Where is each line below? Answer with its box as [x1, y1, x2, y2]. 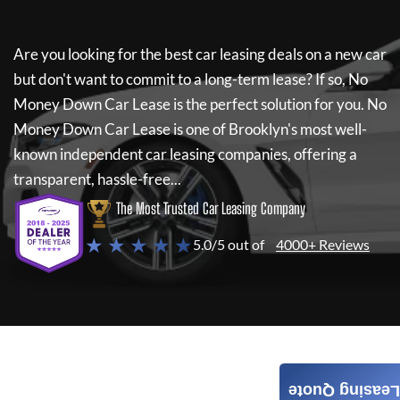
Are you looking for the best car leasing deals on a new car [13, 45, 387, 63]
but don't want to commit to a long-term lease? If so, [13, 70, 346, 88]
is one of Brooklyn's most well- [171, 120, 367, 138]
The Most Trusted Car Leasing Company [116, 199, 305, 218]
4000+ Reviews [276, 236, 370, 253]
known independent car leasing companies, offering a [13, 145, 357, 163]
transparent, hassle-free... [13, 170, 181, 188]
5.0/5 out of [193, 236, 264, 253]
